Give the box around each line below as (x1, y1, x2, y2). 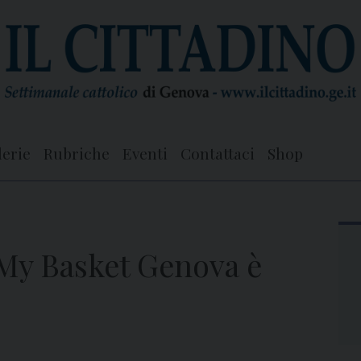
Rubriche (44, 143, 110, 164)
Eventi (122, 143, 168, 164)
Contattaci (180, 143, 255, 164)
